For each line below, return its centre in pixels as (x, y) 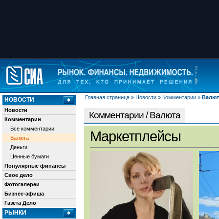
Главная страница (107, 97)
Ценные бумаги (30, 156)
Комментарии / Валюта (135, 115)
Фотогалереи (22, 184)
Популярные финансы (35, 166)
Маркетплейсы (135, 137)
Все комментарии (32, 129)
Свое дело (19, 175)
